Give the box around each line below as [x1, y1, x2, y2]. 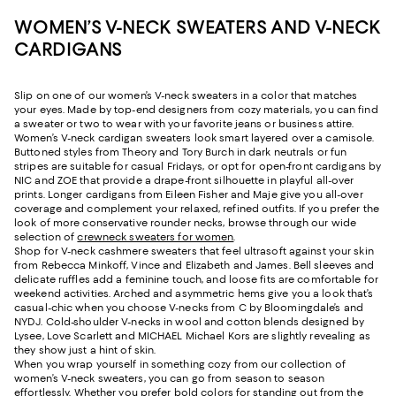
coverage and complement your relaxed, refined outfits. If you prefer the [14, 202, 379, 216]
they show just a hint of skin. [14, 344, 156, 357]
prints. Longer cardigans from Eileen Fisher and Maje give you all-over [14, 188, 363, 202]
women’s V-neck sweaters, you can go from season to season [14, 372, 325, 385]
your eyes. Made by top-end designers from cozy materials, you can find [14, 103, 378, 117]
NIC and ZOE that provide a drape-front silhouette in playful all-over [14, 174, 354, 187]
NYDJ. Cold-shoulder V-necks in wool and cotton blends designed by [14, 316, 365, 329]
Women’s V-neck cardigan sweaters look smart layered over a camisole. [14, 132, 375, 145]
